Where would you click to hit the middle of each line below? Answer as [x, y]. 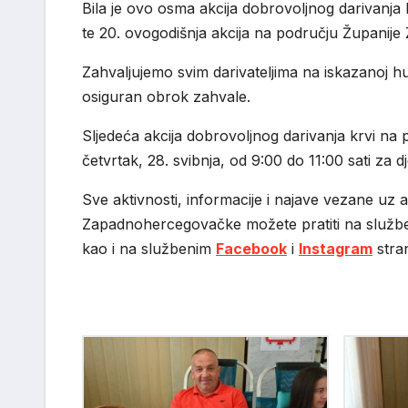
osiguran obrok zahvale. [166, 96]
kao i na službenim [149, 248]
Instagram [336, 248]
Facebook [251, 248]
